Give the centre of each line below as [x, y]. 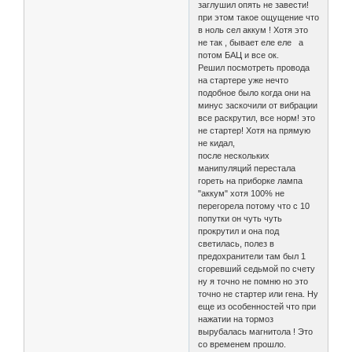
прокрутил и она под [239, 231]
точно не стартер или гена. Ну [258, 293]
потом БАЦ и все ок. [239, 55]
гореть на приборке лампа [251, 180]
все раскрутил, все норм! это [257, 117]
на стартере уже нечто [244, 80]
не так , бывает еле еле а [251, 42]
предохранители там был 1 [252, 256]
